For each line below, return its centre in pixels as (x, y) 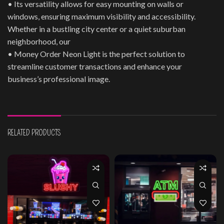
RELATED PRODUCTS (34, 132)
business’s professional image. (59, 78)
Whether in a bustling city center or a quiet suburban (96, 28)
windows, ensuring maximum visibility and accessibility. (101, 16)
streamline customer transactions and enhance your (95, 66)
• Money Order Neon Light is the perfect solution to (96, 53)
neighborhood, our (39, 41)
